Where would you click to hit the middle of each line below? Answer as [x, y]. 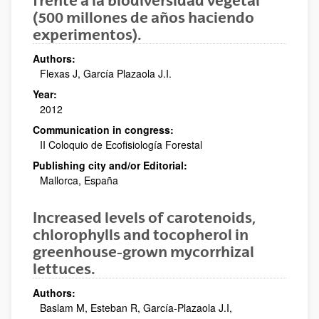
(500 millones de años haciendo [143, 17]
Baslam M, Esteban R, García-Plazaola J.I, [136, 307]
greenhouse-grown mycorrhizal [143, 251]
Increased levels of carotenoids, [144, 217]
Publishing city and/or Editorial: [110, 165]
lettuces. [64, 268]
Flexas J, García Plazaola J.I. [106, 73]
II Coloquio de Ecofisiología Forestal [121, 144]
